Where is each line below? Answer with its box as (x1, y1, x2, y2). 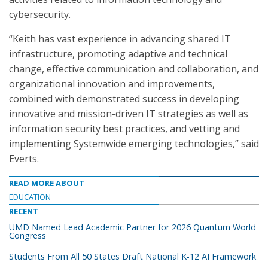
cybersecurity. (9, 8, 71, 21)
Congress (9, 230, 46, 241)
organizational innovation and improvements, (9, 77, 215, 90)
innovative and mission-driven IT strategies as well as (9, 107, 248, 120)
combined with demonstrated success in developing (9, 92, 239, 105)
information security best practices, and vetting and (9, 122, 240, 135)
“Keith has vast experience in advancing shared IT (9, 32, 231, 45)
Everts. (9, 152, 39, 165)
